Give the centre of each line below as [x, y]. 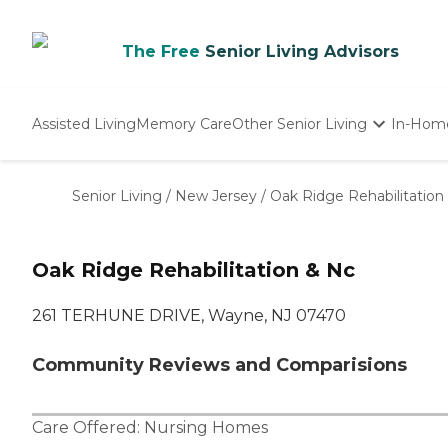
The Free [161, 51]
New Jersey [216, 196]
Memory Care [184, 123]
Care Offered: [88, 428]
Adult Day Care [285, 213]
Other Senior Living [299, 123]
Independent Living [302, 171]
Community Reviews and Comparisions [219, 365]
